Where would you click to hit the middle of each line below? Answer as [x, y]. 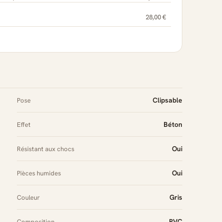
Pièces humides [39, 173]
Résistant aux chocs [46, 149]
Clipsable [167, 100]
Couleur [28, 197]
